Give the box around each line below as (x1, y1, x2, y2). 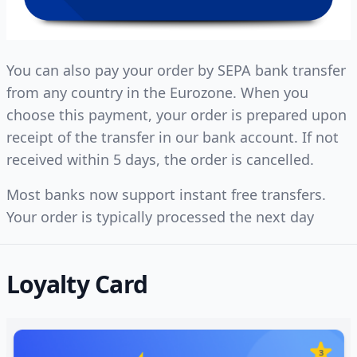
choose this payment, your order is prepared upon (6, 104, 347, 124)
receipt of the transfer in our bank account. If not (6, 127, 339, 147)
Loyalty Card (6, 267, 147, 300)
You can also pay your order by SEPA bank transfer (6, 60, 346, 80)
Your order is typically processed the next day (6, 206, 314, 226)
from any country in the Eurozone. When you (6, 82, 308, 102)
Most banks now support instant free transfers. (6, 184, 326, 204)
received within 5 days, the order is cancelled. (6, 149, 314, 169)
